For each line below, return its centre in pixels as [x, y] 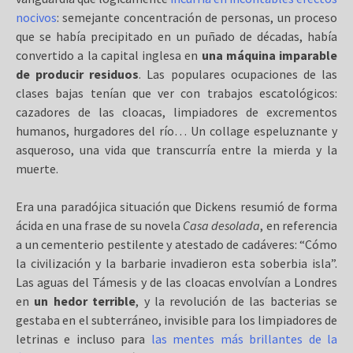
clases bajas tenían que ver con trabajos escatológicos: [176, 93]
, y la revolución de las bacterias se [237, 301]
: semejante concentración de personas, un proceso [197, 17]
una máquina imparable [269, 55]
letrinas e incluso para [84, 339]
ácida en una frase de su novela [100, 225]
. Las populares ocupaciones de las [238, 74]
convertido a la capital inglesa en [109, 55]
